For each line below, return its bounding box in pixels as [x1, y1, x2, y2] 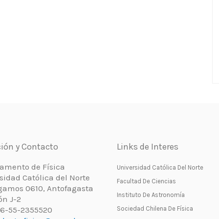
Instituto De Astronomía [117, 191, 185, 198]
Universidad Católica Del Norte [117, 164, 203, 171]
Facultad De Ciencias [117, 177, 176, 185]
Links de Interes [117, 141, 178, 152]
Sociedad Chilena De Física [117, 205, 193, 212]
